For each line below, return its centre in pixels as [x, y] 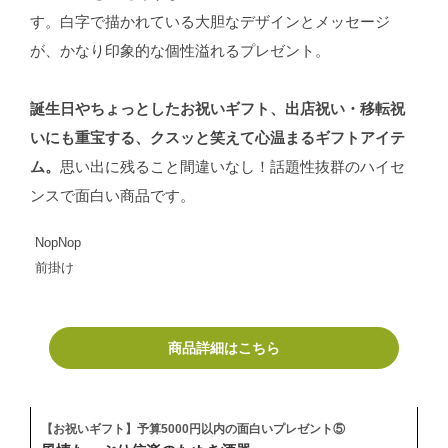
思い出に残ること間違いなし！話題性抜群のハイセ [232, 167]
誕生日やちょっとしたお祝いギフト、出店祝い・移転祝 [217, 109]
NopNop [57, 243]
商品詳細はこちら [223, 348]
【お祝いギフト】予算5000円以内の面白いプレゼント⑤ [192, 429]
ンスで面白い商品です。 [112, 196]
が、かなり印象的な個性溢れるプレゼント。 [179, 51]
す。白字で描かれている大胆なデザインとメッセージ [209, 22]
